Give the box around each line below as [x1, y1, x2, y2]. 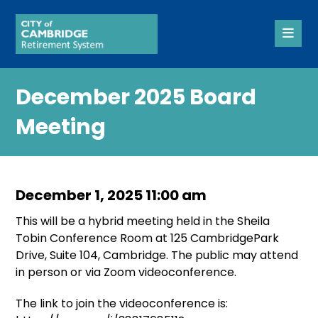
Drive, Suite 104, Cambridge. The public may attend [16, 247, 299, 263]
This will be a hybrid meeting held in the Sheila [16, 213, 270, 229]
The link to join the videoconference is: [16, 295, 229, 312]
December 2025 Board [16, 82, 257, 112]
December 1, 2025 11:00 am [16, 185, 207, 205]
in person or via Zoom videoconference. [16, 264, 237, 280]
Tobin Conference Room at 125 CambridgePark [16, 230, 280, 246]
